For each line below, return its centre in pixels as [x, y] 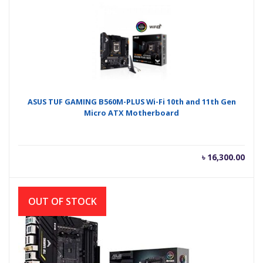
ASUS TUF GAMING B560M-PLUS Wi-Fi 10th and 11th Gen [131, 102]
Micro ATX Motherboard [131, 113]
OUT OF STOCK [62, 201]
